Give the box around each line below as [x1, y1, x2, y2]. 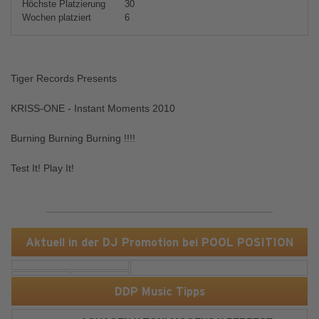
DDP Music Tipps [114, 284, 205, 298]
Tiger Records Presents [11, 73, 117, 84]
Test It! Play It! [11, 162, 74, 174]
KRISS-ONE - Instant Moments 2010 [11, 103, 175, 114]
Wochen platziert [22, 12, 91, 23]
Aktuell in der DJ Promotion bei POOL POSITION [26, 235, 293, 249]
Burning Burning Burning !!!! [11, 132, 135, 144]
